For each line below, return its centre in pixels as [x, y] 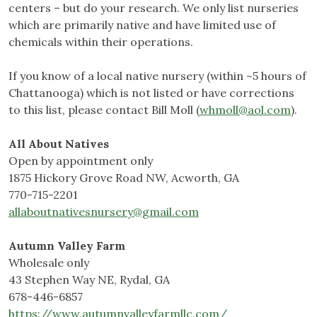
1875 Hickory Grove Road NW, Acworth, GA [124, 178]
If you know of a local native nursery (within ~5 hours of [157, 76]
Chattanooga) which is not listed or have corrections [151, 93]
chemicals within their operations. [101, 42]
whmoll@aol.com [245, 110]
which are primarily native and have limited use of [142, 25]
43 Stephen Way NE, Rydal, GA [89, 280]
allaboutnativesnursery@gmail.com [104, 212]
